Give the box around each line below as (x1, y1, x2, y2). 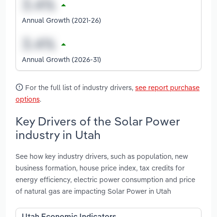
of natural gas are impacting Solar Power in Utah (15, 186, 171, 196)
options (15, 94, 40, 104)
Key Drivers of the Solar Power (15, 113, 180, 128)
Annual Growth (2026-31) (22, 54, 101, 64)
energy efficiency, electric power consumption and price (15, 175, 195, 185)
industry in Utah (15, 127, 101, 142)
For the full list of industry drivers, (23, 82, 135, 92)
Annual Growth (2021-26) (22, 15, 101, 25)
